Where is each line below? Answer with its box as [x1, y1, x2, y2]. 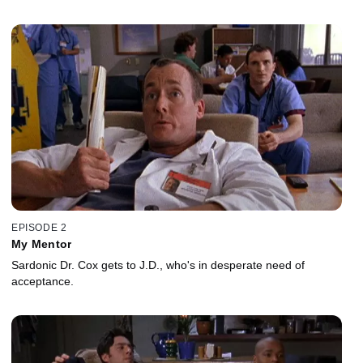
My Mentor [11, 237, 72, 251]
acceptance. [11, 275, 74, 288]
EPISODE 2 [11, 222, 67, 234]
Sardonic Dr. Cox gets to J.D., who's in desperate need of [11, 258, 305, 272]
